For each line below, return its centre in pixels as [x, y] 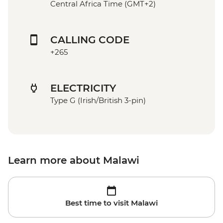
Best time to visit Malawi [111, 203]
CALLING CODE [90, 40]
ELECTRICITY [83, 88]
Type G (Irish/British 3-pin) [98, 100]
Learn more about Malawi [74, 160]
